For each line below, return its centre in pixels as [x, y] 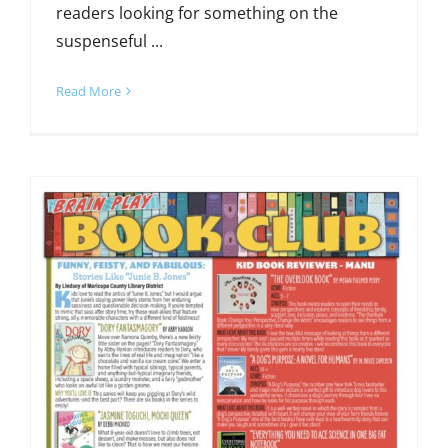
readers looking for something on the [196, 13]
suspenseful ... [109, 41]
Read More [88, 91]
